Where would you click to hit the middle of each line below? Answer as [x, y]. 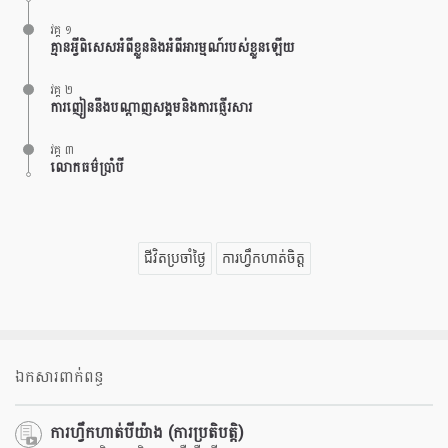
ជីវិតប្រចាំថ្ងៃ [174, 258]
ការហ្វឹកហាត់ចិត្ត [263, 258]
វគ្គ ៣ [62, 150]
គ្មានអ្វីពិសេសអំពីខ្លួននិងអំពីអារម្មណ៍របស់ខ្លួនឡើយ [172, 47]
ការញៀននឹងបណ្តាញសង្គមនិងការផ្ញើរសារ [151, 107]
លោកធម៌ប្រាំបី [87, 167]
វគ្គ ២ [61, 90]
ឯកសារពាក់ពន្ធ [59, 376]
